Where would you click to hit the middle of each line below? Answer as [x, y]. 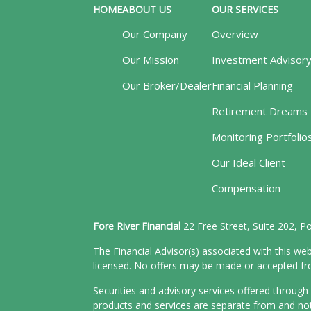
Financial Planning [253, 85]
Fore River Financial [137, 226]
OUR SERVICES [245, 9]
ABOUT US [147, 9]
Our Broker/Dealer [167, 85]
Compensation [246, 188]
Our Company [155, 34]
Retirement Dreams [260, 111]
